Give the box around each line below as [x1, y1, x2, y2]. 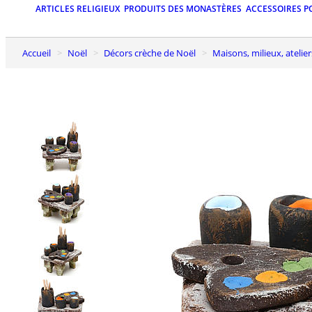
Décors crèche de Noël [110, 46, 196, 59]
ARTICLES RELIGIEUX [36, 3, 120, 15]
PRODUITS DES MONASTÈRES [124, 3, 242, 15]
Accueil [28, 46, 51, 59]
